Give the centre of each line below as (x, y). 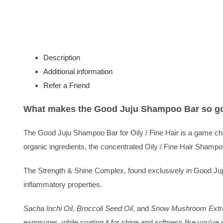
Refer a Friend (66, 85)
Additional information (78, 71)
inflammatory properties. (63, 184)
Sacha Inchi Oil (48, 208)
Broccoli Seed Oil (105, 208)
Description (62, 57)
